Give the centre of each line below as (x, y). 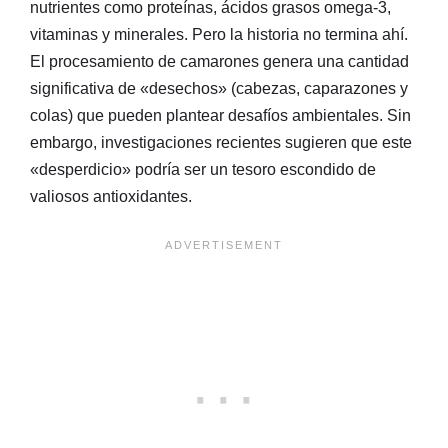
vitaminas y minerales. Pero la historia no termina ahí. (219, 34)
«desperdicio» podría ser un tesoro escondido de (203, 169)
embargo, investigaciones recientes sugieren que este (221, 142)
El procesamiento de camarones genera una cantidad (219, 61)
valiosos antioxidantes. (111, 196)
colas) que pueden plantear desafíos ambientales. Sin (220, 115)
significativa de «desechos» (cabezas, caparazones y (219, 88)
